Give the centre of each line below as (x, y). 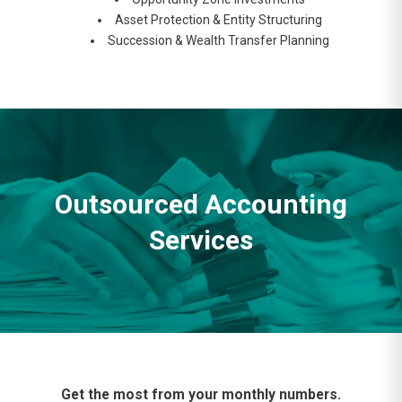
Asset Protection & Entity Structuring (218, 20)
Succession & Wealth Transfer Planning (218, 41)
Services (201, 240)
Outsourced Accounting (201, 204)
